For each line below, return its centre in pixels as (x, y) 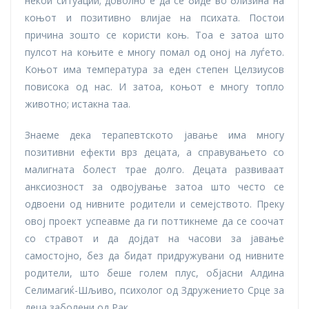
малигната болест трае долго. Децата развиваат (154, 170)
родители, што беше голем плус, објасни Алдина (154, 273)
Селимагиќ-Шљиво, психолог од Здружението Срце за (154, 290)
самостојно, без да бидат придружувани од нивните (154, 256)
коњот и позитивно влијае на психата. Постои (154, 18)
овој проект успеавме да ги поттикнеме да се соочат (154, 221)
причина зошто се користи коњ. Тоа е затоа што (154, 35)
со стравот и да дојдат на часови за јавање (154, 239)
